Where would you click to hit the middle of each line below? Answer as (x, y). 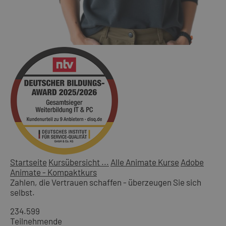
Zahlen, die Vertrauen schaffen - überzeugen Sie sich (106, 182)
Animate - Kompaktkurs (53, 172)
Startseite (29, 162)
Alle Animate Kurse (145, 162)
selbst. (22, 192)
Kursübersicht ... (79, 162)
